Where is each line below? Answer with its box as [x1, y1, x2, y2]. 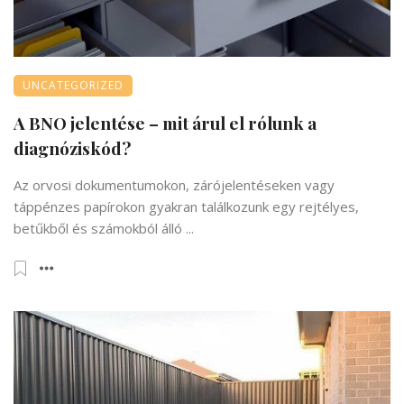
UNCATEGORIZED [23, 78, 124, 93]
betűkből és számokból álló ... [14, 219, 194, 237]
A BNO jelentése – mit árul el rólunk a [14, 111, 317, 134]
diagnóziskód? [14, 136, 131, 160]
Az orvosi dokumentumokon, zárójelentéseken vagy [14, 176, 335, 194]
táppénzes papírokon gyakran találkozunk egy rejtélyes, [14, 197, 359, 216]
